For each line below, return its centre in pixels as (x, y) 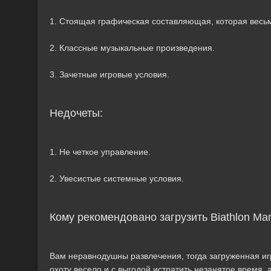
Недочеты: (76, 113)
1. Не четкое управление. (100, 152)
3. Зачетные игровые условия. (109, 74)
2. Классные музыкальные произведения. (132, 48)
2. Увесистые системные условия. (117, 178)
